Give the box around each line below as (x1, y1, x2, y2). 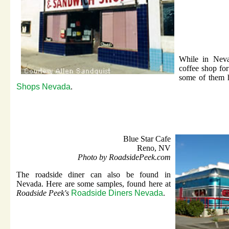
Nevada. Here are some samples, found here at (16, 179, 171, 189)
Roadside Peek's (16, 189, 71, 198)
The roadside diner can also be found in (16, 170, 171, 179)
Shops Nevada (16, 82, 71, 91)
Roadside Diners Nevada (71, 189, 163, 198)
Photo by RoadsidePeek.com (78, 153, 171, 162)
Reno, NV (137, 144, 171, 153)
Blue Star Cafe (123, 134, 171, 144)
